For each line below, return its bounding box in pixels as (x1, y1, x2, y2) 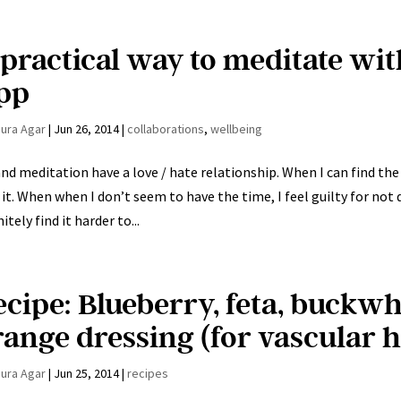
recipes (126, 365, 168, 382)
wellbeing (209, 121, 262, 138)
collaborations (126, 121, 204, 138)
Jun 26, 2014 (53, 121, 119, 138)
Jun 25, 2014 (53, 365, 119, 382)
